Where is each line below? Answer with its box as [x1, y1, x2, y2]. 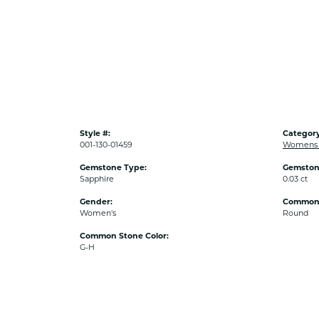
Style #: [80, 128, 110, 138]
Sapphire [80, 174, 114, 184]
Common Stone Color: [80, 231, 169, 241]
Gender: [80, 197, 113, 206]
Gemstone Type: [80, 162, 147, 172]
